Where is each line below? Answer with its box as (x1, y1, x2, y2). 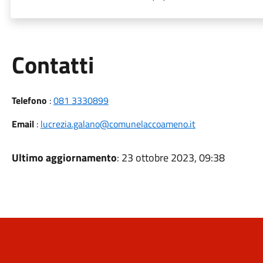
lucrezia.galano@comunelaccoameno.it (40, 117, 195, 131)
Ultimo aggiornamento (11, 150, 117, 166)
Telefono (11, 93, 47, 107)
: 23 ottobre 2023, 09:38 (116, 150, 225, 166)
